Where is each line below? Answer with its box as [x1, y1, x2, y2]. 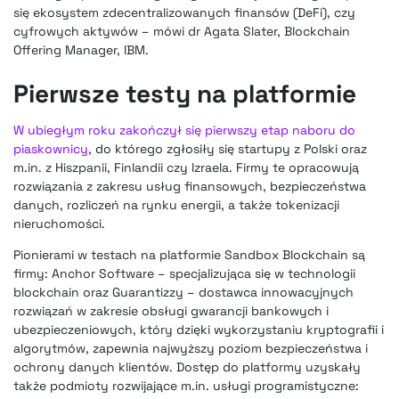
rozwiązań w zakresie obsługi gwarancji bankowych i [13, 303, 329, 320]
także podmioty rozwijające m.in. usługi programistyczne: [13, 378, 359, 395]
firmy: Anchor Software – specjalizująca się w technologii [13, 265, 355, 282]
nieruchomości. [13, 216, 105, 232]
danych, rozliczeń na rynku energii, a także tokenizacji [13, 197, 339, 214]
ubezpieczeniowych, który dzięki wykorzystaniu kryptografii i [13, 322, 384, 338]
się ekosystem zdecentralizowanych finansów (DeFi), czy [13, 4, 355, 21]
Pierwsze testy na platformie [13, 77, 356, 110]
